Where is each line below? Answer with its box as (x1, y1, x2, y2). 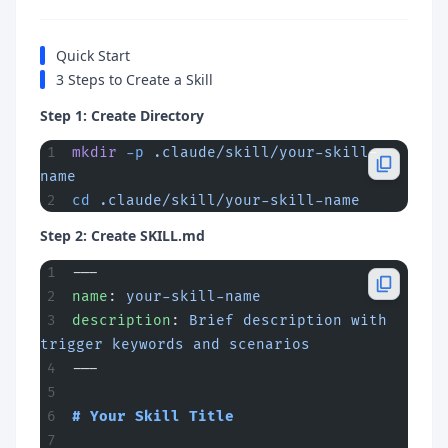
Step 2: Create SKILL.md (40, 225, 205, 245)
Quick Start (56, 45, 130, 65)
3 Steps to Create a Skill (56, 69, 213, 89)
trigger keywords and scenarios (40, 335, 310, 353)
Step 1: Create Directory (40, 105, 204, 125)
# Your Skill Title (72, 407, 234, 425)
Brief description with (189, 311, 387, 329)
